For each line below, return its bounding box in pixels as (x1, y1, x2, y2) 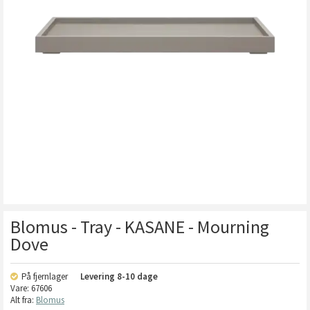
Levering (80, 271, 117, 282)
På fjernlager (21, 271, 70, 282)
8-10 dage (117, 271, 158, 282)
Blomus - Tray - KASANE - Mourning (10, 215, 269, 238)
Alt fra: (10, 294, 36, 306)
